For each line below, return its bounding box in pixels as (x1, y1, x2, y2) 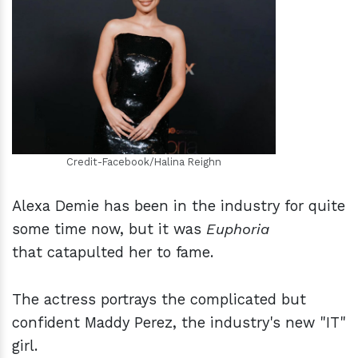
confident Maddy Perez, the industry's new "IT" (12, 314, 346, 332)
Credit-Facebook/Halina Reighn (66, 156, 221, 169)
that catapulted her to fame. (12, 244, 213, 261)
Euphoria (206, 221, 269, 238)
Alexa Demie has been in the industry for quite (12, 197, 345, 215)
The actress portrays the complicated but (12, 291, 306, 308)
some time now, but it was (12, 221, 206, 238)
